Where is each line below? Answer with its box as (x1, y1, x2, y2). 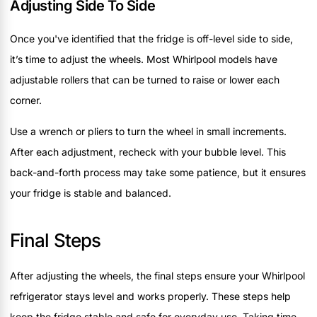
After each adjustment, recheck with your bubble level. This (10, 145, 286, 158)
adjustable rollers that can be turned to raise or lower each (10, 74, 279, 86)
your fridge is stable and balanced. (10, 186, 171, 199)
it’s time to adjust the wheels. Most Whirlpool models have (10, 53, 277, 66)
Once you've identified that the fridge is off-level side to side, (10, 33, 293, 45)
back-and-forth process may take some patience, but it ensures (10, 166, 306, 178)
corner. (10, 94, 42, 107)
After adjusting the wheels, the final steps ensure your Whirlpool (10, 269, 305, 282)
